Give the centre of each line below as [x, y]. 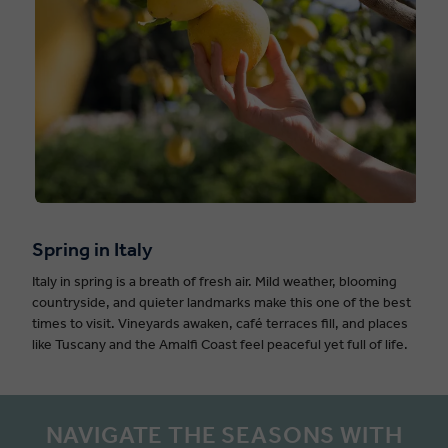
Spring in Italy [92, 249]
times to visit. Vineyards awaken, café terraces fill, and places [220, 323]
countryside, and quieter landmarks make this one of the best [221, 302]
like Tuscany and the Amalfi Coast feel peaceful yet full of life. [220, 344]
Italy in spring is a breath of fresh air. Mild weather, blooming [214, 281]
